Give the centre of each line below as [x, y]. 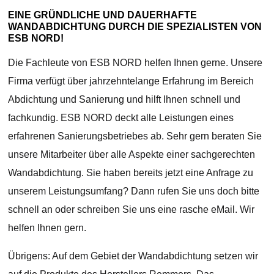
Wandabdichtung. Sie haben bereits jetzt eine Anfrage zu [131, 172]
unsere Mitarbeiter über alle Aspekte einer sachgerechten [132, 154]
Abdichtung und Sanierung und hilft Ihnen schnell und [124, 99]
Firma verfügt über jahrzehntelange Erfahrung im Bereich [131, 81]
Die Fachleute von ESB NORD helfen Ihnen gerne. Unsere [135, 62]
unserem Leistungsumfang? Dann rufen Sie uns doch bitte [134, 191]
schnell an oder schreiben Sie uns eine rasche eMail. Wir [131, 209]
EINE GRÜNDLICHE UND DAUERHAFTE [103, 15]
